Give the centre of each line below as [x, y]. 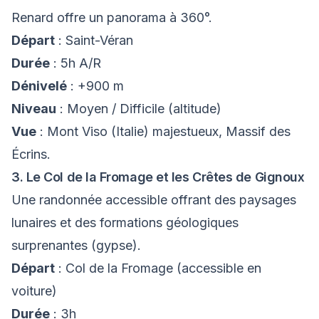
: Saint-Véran [94, 40]
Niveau [34, 109]
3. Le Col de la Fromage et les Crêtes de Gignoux [158, 177]
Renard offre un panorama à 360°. [112, 17]
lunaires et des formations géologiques [125, 223]
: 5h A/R [75, 63]
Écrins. [31, 154]
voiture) [34, 291]
